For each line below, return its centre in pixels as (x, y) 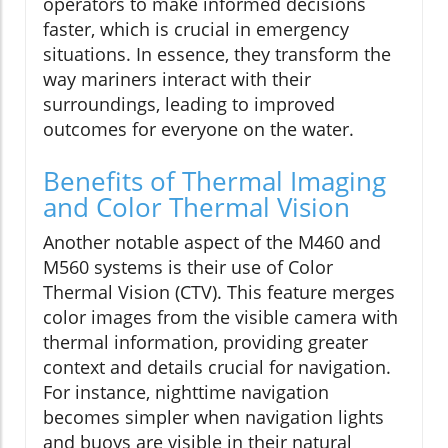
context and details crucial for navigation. (217, 366)
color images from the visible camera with (220, 316)
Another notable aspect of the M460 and (212, 241)
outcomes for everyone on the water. (198, 128)
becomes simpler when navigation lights (213, 416)
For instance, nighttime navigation (186, 391)
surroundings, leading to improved (189, 103)
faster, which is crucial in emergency (196, 28)
